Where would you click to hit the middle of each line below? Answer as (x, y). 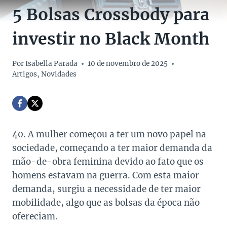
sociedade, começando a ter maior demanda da (112, 148)
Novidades (59, 74)
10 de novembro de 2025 (128, 64)
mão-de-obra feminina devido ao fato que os (108, 162)
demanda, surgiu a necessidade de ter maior (106, 189)
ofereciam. (35, 217)
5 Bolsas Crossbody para (111, 15)
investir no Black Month (111, 39)
